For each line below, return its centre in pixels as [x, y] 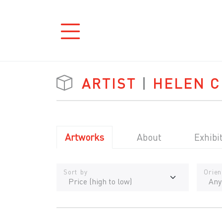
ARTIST [109, 83]
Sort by [76, 172]
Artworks [84, 137]
